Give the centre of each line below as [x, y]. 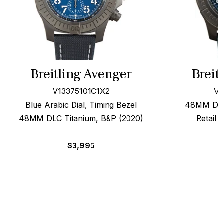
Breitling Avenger [81, 74]
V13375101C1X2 [81, 91]
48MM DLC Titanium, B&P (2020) [81, 118]
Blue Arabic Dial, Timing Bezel [81, 105]
